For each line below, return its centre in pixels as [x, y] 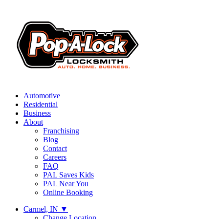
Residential [41, 104]
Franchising [61, 131]
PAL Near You [66, 184]
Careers [55, 157]
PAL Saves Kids [68, 175]
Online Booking [68, 192]
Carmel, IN [42, 209]
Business [37, 113]
